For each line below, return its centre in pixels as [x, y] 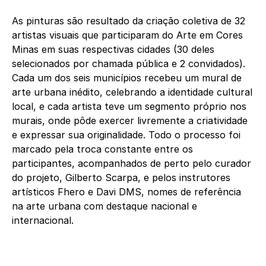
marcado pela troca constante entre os [102, 149]
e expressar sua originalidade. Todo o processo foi [126, 135]
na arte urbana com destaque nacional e [104, 206]
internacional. [43, 221]
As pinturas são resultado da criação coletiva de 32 [129, 21]
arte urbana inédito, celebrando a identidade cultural [132, 92]
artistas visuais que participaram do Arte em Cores [127, 35]
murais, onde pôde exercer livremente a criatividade [130, 121]
